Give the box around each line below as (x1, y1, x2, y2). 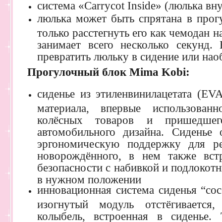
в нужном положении (37, 173, 141, 183)
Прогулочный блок (27, 65, 129, 78)
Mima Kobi (129, 65, 186, 78)
